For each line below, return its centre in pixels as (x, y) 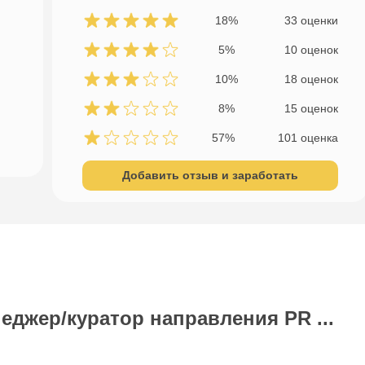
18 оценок (311, 79)
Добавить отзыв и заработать (211, 175)
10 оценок (311, 50)
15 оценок (311, 108)
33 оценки (311, 20)
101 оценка (308, 138)
